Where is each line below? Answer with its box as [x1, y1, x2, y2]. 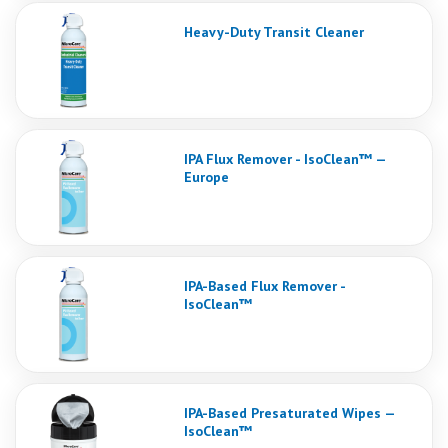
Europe [184, 168, 229, 186]
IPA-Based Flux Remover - [184, 277, 345, 295]
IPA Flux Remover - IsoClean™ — [184, 150, 386, 168]
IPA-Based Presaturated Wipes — [184, 404, 395, 422]
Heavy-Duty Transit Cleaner [184, 23, 364, 41]
